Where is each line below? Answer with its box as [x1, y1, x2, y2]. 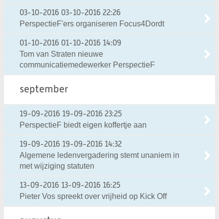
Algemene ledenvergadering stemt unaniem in [20, 151, 179, 159]
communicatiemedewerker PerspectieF [20, 60, 155, 69]
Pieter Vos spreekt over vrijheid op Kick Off [20, 192, 167, 200]
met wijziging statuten [20, 161, 94, 170]
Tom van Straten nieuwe [20, 49, 103, 58]
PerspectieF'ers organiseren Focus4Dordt [20, 19, 164, 28]
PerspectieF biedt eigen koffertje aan [20, 120, 147, 129]
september [20, 84, 68, 95]
